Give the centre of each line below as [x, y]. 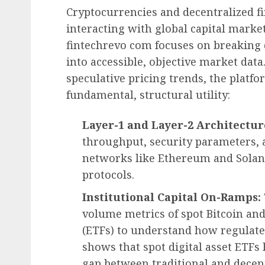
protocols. [108, 174]
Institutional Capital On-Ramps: [172, 197]
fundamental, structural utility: [148, 94]
